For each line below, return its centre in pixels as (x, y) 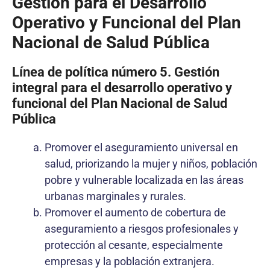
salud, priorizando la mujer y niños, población (151, 163)
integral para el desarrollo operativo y (122, 87)
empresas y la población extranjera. (130, 261)
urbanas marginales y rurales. (115, 196)
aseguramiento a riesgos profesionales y (142, 228)
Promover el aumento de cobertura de (135, 212)
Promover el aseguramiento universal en (141, 147)
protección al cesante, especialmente (134, 245)
